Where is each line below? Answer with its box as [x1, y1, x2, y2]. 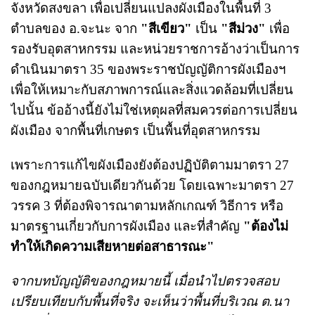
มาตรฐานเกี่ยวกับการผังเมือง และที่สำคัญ [11, 218, 243, 233]
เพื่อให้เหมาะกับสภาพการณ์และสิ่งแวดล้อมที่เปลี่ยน [11, 82, 293, 97]
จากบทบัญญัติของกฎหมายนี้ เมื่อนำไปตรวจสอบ [11, 273, 279, 288]
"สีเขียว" [137, 20, 192, 36]
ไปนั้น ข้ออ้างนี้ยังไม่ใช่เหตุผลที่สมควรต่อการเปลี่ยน [11, 102, 297, 117]
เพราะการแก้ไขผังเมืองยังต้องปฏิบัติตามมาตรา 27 [11, 157, 289, 172]
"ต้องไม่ [243, 218, 288, 233]
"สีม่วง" [221, 20, 266, 36]
